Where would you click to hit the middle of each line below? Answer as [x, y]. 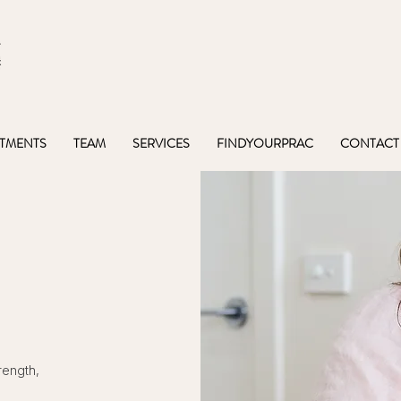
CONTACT [370, 143]
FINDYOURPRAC [265, 143]
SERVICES [161, 143]
